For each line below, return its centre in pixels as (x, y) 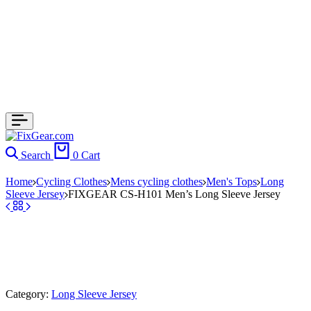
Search (36, 155)
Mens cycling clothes (157, 182)
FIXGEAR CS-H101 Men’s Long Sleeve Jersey (174, 194)
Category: (28, 294)
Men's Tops (232, 182)
